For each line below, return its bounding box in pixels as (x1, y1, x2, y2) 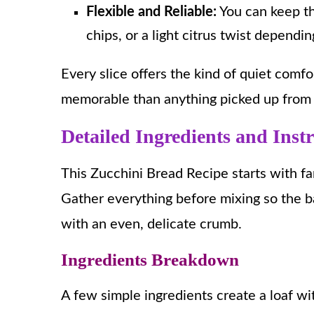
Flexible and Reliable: (86, 4, 217, 19)
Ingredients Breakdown (61, 250, 239, 269)
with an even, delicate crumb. (61, 217, 242, 231)
